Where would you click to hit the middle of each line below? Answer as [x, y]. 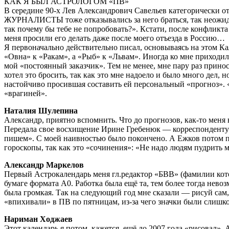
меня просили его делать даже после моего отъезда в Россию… [114, 38]
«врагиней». [26, 93]
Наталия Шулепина [41, 110]
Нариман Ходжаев [38, 219]
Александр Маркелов [44, 165]
